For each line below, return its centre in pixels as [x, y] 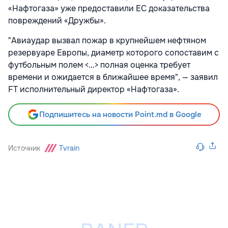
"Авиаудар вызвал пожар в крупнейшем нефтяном [107, 40]
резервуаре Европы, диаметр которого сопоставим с [113, 53]
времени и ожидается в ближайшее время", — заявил [113, 77]
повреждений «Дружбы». [57, 21]
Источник [24, 148]
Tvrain [69, 148]
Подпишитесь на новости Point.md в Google [120, 115]
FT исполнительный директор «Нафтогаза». [94, 89]
